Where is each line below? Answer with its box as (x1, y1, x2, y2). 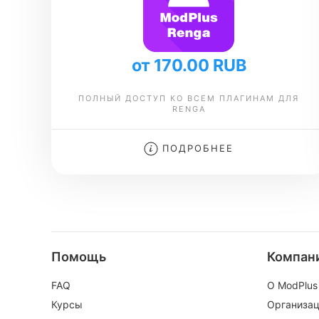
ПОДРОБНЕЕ (158, 142, 234, 154)
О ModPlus (266, 279, 318, 291)
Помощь (51, 249, 106, 264)
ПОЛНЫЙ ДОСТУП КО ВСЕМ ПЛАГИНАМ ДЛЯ (78, 93, 300, 103)
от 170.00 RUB (131, 55, 246, 75)
